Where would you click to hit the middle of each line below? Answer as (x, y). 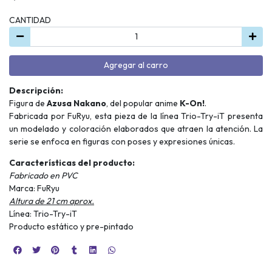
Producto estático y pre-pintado (71, 226)
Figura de (28, 103)
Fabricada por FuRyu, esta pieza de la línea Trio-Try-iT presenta (136, 116)
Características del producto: (72, 162)
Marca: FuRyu (34, 188)
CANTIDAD (30, 20)
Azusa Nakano (76, 103)
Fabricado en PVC (43, 175)
